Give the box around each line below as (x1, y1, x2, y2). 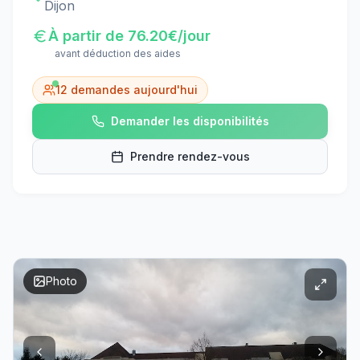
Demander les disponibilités (110, 114, 269, 128)
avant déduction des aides (55, 47, 181, 59)
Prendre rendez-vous (129, 149, 250, 163)
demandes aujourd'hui (67, 83, 198, 96)
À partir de (48, 27, 128, 44)
